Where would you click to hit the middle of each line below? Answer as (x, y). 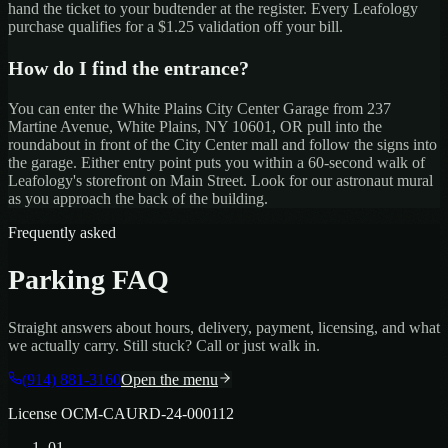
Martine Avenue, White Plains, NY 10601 (140, 127)
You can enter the (65, 109)
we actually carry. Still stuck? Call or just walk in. (164, 345)
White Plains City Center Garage (225, 109)
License (34, 413)
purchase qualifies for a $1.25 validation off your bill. (175, 27)
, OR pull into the (327, 127)
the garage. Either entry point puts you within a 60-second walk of (216, 163)
